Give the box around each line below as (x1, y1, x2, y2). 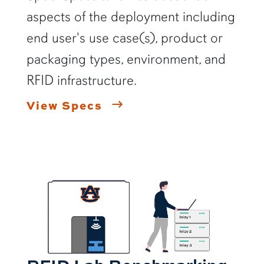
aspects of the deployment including (26, 7, 235, 25)
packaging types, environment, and (26, 49, 226, 68)
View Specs (26, 96, 103, 113)
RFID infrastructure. (26, 71, 137, 89)
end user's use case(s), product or (26, 28, 222, 47)
